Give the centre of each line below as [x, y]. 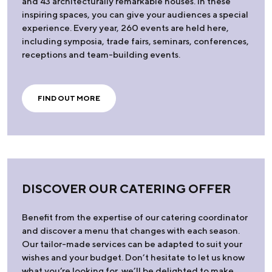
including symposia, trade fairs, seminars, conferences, [135, 41]
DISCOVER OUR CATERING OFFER [126, 189]
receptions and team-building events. [101, 55]
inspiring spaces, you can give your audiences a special [135, 15]
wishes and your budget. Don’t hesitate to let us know [133, 257]
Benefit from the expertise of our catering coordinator [135, 217]
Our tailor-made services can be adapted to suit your [132, 244]
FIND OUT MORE [69, 98]
